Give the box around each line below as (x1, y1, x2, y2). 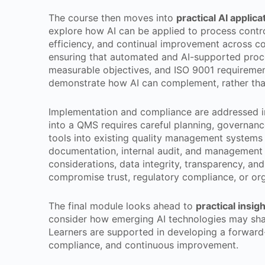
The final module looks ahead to (49, 200, 196, 212)
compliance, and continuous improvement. (49, 239, 238, 251)
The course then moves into (49, 12, 176, 24)
